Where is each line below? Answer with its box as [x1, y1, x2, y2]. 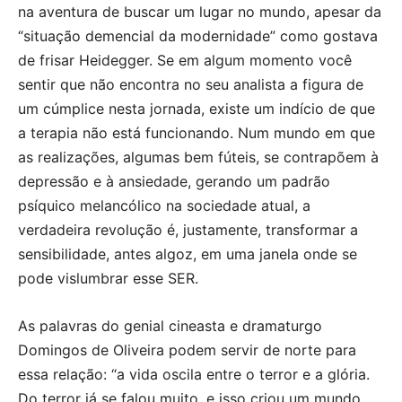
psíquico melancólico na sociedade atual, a [18, 196, 310, 214]
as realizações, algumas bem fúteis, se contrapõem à [18, 147, 379, 166]
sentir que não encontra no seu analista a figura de [18, 74, 363, 93]
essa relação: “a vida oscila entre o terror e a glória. [18, 364, 370, 383]
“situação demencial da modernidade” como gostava [18, 26, 378, 45]
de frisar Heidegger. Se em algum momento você [18, 50, 352, 69]
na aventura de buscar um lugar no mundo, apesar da [18, 2, 381, 21]
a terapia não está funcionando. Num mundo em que [18, 123, 375, 142]
